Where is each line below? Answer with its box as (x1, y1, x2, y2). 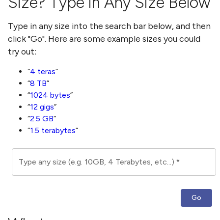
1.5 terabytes (30, 126, 76, 136)
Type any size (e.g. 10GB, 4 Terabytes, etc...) (19, 157, 174, 167)
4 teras (30, 67, 55, 77)
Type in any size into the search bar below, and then (8, 21, 211, 31)
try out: (8, 46, 36, 57)
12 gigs (30, 102, 54, 112)
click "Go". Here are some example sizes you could (8, 33, 200, 44)
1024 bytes (30, 90, 70, 100)
